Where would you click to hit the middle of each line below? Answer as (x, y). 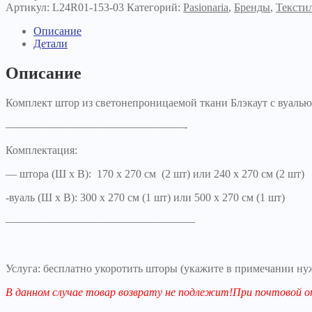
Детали (50, 43)
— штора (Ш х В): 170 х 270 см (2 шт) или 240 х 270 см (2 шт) (155, 173)
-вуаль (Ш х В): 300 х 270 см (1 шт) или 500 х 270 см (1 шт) (145, 197)
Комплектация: (41, 150)
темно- (21, 15)
